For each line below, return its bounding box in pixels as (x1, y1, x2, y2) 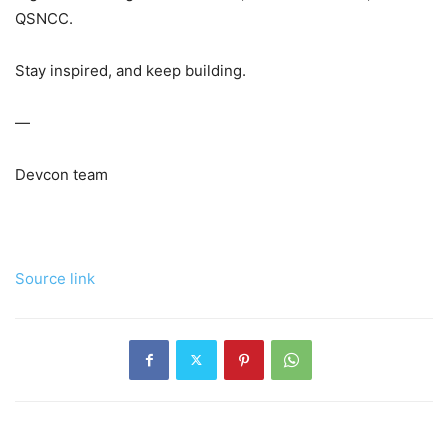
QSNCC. (15, 8, 73, 28)
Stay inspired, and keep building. (15, 60, 246, 80)
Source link (15, 268, 95, 288)
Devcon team (15, 164, 108, 184)
